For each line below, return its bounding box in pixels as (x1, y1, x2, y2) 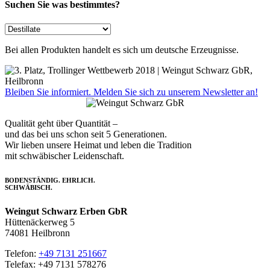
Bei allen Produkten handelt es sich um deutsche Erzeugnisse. (5, 44, 239, 55)
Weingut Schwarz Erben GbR (5, 206, 128, 216)
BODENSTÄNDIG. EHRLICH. (5, 176, 95, 184)
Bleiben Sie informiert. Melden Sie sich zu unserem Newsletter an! (5, 86, 258, 97)
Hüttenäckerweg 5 (5, 216, 75, 227)
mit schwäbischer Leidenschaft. (5, 150, 124, 161)
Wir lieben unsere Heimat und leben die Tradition (5, 139, 192, 150)
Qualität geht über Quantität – (5, 118, 118, 128)
